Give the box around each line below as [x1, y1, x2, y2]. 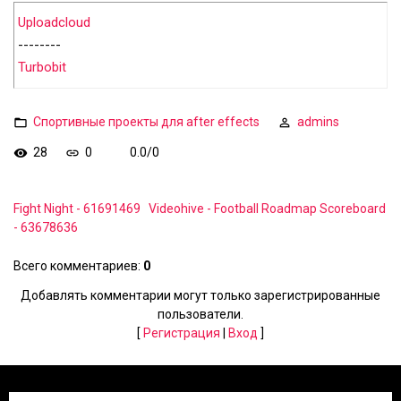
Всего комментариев [13, 259, 138, 273]
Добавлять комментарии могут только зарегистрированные [21, 288, 380, 303]
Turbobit [18, 59, 66, 76]
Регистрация [143, 326, 220, 340]
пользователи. [158, 307, 243, 321]
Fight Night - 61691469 [13, 201, 141, 216]
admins [297, 114, 339, 129]
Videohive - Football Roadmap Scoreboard [149, 201, 386, 216]
